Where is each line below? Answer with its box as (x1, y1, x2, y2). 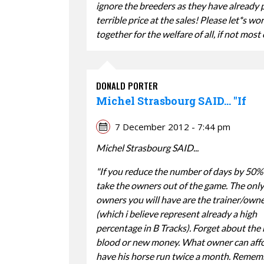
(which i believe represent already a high (96, 207, 257, 219)
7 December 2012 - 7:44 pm (115, 120, 230, 133)
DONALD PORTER (96, 78, 158, 92)
